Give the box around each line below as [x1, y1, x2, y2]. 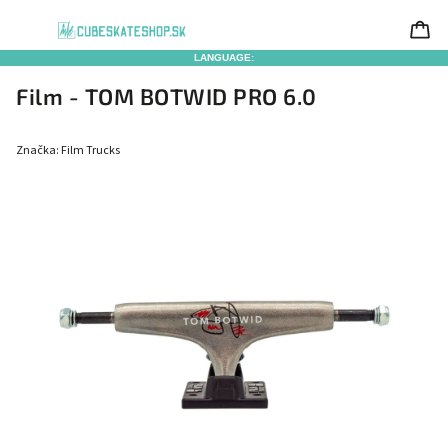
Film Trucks [61, 142, 120, 159]
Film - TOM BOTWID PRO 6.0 [16, 83, 317, 110]
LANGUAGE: [193, 52, 254, 63]
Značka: [16, 142, 61, 159]
